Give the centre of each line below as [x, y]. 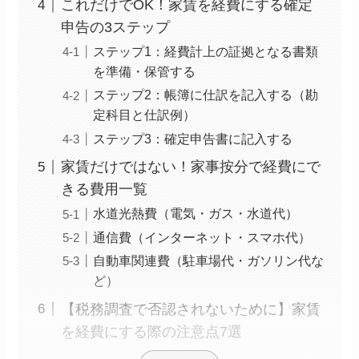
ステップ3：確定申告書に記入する [193, 138]
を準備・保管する [145, 72]
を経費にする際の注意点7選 [152, 331]
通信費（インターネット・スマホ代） [202, 237]
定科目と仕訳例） [145, 115]
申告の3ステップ [116, 28]
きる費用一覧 [105, 190]
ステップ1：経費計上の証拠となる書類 [206, 52]
